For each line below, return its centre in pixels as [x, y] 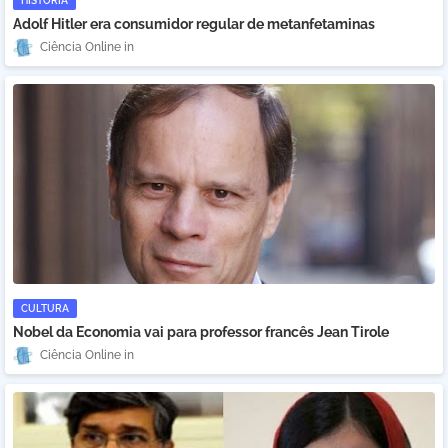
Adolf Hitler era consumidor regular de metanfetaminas [194, 24]
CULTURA [45, 308]
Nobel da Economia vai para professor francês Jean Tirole [201, 332]
